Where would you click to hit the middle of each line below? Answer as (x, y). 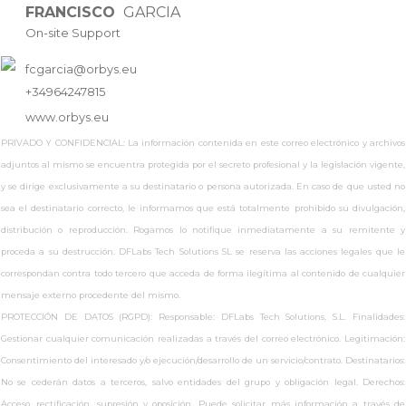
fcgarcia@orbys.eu (81, 69)
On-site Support (73, 33)
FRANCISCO (72, 12)
